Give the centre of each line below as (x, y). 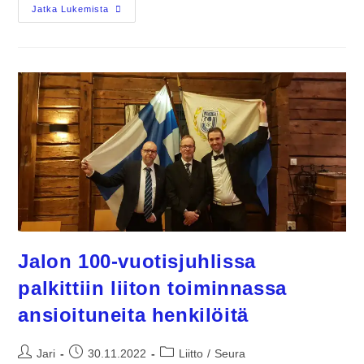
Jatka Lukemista (71, 9)
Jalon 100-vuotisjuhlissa (137, 262)
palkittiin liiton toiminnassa (152, 288)
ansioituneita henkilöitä (133, 315)
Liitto (191, 354)
